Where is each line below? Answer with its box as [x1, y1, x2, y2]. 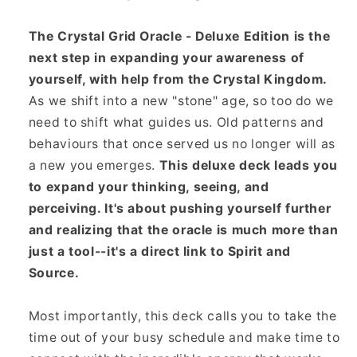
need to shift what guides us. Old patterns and [28, 114, 324, 130]
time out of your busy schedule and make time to [28, 329, 340, 345]
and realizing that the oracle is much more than [28, 222, 339, 237]
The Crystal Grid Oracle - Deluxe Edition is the [28, 28, 331, 44]
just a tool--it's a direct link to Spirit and [28, 243, 292, 259]
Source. [28, 265, 80, 280]
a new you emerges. [28, 157, 159, 173]
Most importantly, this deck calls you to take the [28, 308, 337, 324]
